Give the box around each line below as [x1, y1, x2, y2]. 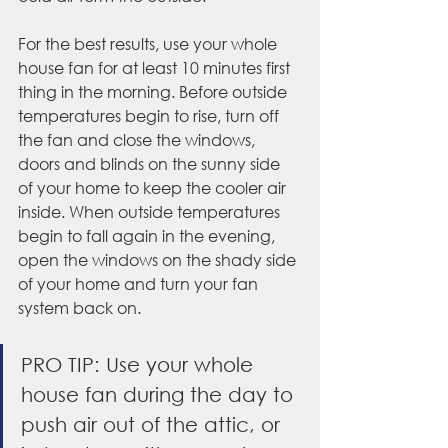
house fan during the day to [21, 383, 299, 407]
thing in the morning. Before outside [18, 81, 291, 103]
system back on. [18, 297, 141, 319]
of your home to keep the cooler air [18, 177, 290, 199]
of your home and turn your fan [18, 273, 262, 295]
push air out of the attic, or [21, 413, 286, 437]
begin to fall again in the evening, [18, 225, 279, 247]
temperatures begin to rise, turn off [18, 105, 283, 127]
